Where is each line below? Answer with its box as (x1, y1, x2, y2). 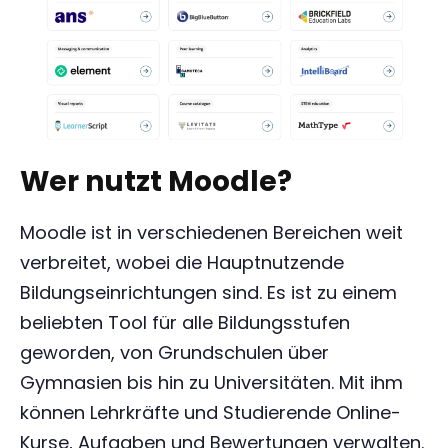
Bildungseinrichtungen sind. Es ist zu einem (20, 280, 397, 305)
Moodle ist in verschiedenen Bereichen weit (20, 220, 403, 245)
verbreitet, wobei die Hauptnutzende (20, 250, 344, 275)
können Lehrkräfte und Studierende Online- (20, 400, 401, 425)
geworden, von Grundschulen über (20, 340, 329, 365)
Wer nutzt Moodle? (20, 162, 292, 201)
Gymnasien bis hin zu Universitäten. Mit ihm (20, 370, 403, 395)
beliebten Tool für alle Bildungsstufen (20, 310, 350, 335)
